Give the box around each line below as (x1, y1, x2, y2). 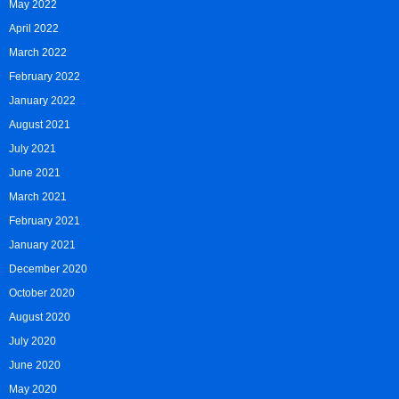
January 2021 (9, 239, 76, 252)
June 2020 (9, 359, 61, 372)
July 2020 (9, 335, 56, 348)
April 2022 (9, 22, 59, 36)
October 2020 (9, 287, 75, 300)
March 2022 (9, 46, 67, 60)
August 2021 (9, 118, 70, 132)
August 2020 (9, 311, 70, 324)
